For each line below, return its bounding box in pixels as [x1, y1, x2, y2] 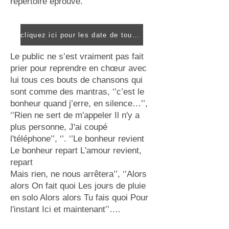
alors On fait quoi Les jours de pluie [10, 181, 146, 191]
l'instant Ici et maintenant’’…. [10, 204, 121, 214]
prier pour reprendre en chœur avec [10, 63, 147, 73]
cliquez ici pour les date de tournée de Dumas [132, 31, 139, 39]
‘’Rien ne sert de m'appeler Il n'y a [10, 110, 140, 120]
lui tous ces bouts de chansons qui [10, 75, 143, 85]
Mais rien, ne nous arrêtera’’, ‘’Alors [10, 169, 147, 179]
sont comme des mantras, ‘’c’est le [10, 87, 144, 97]
